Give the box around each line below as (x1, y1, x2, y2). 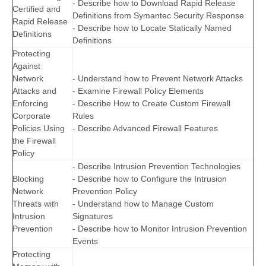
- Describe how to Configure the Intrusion (72, 174, 227, 184)
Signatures (72, 211, 113, 221)
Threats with (12, 199, 59, 209)
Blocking (12, 174, 44, 184)
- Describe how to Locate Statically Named (72, 23, 232, 33)
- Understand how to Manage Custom (72, 199, 214, 209)
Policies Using (12, 123, 65, 134)
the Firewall (12, 136, 56, 146)
